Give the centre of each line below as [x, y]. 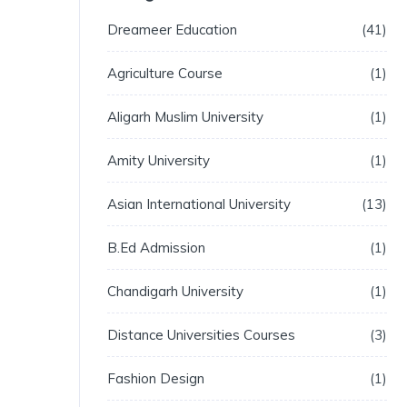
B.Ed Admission [156, 247]
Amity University [159, 160]
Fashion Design [156, 378]
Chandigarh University [175, 291]
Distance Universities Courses [201, 334]
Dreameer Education [172, 29]
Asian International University [199, 203]
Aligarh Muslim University [185, 116]
